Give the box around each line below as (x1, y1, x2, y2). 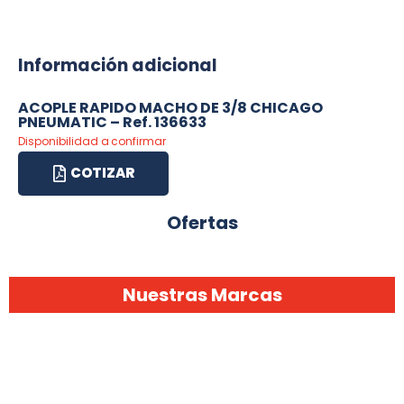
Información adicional (18, 53, 217, 78)
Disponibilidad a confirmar (18, 133, 167, 150)
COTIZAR (69, 162, 134, 182)
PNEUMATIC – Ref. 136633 (18, 112, 207, 133)
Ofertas (166, 209, 238, 235)
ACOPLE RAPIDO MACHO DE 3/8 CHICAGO (18, 97, 323, 119)
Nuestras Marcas (122, 281, 282, 308)
